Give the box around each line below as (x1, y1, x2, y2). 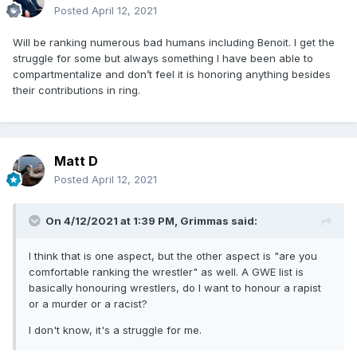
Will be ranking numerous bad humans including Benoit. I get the (13, 36, 335, 49)
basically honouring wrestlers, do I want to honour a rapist (29, 281, 321, 295)
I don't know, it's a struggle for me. (29, 324, 202, 337)
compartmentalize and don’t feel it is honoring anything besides (13, 68, 331, 81)
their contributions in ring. (13, 84, 143, 97)
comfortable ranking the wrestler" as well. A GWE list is (29, 265, 304, 279)
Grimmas (180, 214, 229, 228)
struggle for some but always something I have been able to (13, 52, 313, 65)
